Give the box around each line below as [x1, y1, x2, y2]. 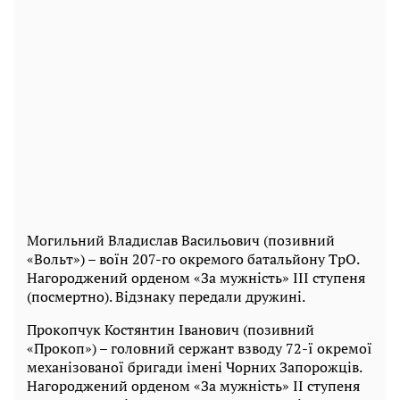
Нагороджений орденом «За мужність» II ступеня [27, 376, 360, 396]
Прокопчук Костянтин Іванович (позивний [27, 320, 314, 340]
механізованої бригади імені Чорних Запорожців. [27, 357, 362, 378]
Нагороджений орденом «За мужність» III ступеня [27, 268, 365, 288]
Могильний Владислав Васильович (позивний [27, 230, 335, 251]
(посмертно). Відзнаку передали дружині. [27, 287, 305, 307]
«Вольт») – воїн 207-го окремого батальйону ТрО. [27, 249, 359, 270]
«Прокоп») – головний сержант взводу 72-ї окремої [27, 338, 372, 359]
